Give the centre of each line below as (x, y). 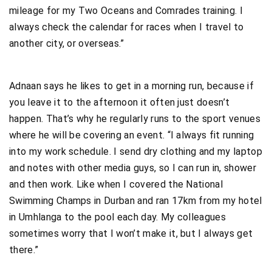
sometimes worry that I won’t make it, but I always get (131, 233)
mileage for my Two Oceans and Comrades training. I (126, 10)
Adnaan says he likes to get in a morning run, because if (131, 86)
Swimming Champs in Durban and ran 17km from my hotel (136, 200)
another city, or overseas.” (67, 43)
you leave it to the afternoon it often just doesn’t (120, 102)
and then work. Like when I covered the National (116, 184)
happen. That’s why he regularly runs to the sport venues (135, 118)
